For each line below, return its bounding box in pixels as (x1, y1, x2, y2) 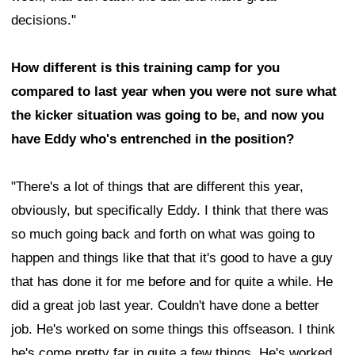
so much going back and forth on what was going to (11, 227, 315, 242)
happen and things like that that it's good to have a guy (11, 250, 333, 266)
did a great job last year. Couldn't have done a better (11, 298, 319, 314)
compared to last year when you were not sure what (11, 84, 337, 100)
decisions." (11, 13, 76, 29)
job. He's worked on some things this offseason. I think (11, 322, 335, 338)
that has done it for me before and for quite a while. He (11, 274, 333, 290)
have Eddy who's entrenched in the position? (11, 132, 294, 147)
